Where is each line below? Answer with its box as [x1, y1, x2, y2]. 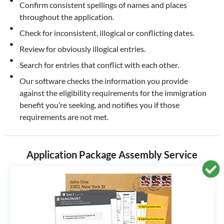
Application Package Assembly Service [26, 148, 197, 160]
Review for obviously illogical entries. [19, 44, 145, 53]
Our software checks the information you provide [19, 76, 188, 85]
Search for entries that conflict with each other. [19, 60, 179, 69]
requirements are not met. [19, 112, 108, 121]
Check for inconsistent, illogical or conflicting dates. [19, 28, 194, 37]
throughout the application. [19, 12, 114, 21]
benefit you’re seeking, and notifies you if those [19, 100, 179, 109]
